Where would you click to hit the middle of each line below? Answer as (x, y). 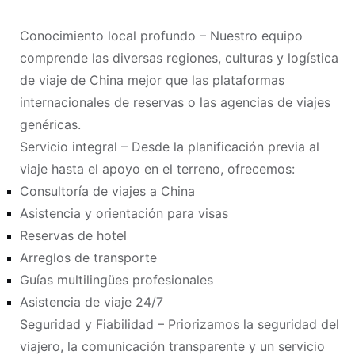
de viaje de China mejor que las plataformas (152, 80)
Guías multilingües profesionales (116, 280)
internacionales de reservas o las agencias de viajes (175, 102)
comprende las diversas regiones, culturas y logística (179, 58)
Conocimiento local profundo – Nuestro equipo (161, 36)
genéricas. (50, 124)
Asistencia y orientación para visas (124, 213)
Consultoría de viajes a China (107, 191)
